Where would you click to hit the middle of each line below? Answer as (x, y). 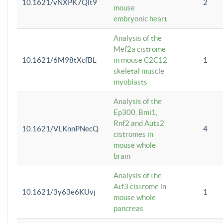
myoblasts (130, 82)
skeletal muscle (139, 71)
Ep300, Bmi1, (135, 112)
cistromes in (133, 134)
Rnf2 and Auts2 (139, 123)
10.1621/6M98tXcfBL (59, 60)
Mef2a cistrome (140, 49)
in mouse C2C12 (140, 60)
